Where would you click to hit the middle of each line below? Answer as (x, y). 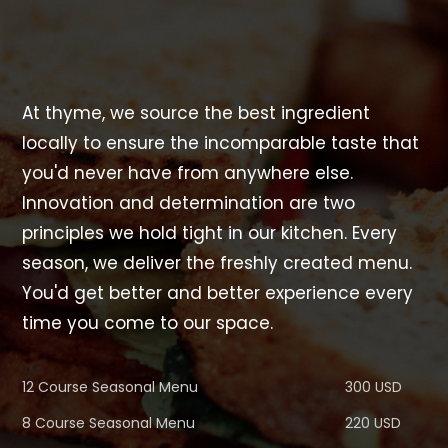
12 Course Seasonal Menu (110, 387)
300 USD (374, 387)
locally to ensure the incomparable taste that (221, 143)
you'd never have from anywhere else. (188, 173)
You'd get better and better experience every (218, 293)
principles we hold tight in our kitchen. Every (210, 233)
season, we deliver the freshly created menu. (217, 263)
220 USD (373, 423)
